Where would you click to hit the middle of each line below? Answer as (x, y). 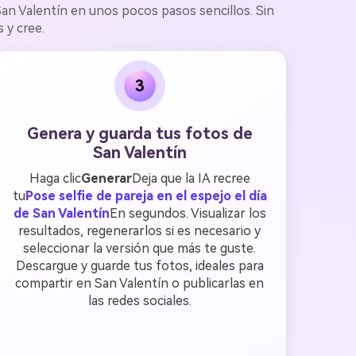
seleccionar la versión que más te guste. (140, 248)
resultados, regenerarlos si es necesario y (140, 231)
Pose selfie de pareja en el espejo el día (146, 196)
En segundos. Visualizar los (188, 213)
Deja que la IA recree (191, 178)
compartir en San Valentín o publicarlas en (140, 283)
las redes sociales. (139, 301)
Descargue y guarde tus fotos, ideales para (139, 266)
